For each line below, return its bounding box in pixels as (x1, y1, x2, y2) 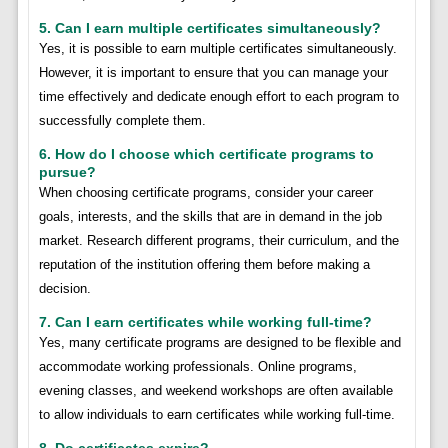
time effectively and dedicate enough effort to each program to (38, 88, 399, 104)
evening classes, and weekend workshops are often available (38, 382, 393, 398)
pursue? (38, 163, 96, 180)
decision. (38, 280, 91, 296)
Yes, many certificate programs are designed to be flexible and (38, 334, 401, 350)
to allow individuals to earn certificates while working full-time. (38, 406, 395, 422)
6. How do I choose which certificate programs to (38, 145, 374, 162)
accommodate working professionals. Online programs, (38, 358, 357, 374)
